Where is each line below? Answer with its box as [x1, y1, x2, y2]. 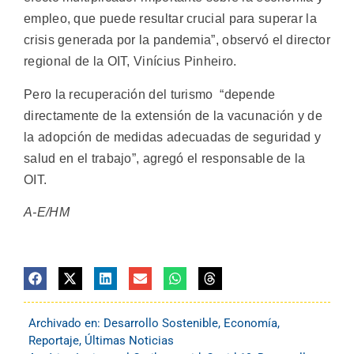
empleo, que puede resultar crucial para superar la [24, 12, 317, 26]
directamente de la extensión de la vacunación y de [24, 108, 322, 122]
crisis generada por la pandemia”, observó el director [24, 33, 330, 47]
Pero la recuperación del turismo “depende [24, 87, 276, 101]
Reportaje [28, 333, 79, 348]
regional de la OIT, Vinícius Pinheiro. [24, 55, 237, 69]
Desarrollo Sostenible [104, 315, 218, 330]
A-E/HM [24, 205, 70, 219]
